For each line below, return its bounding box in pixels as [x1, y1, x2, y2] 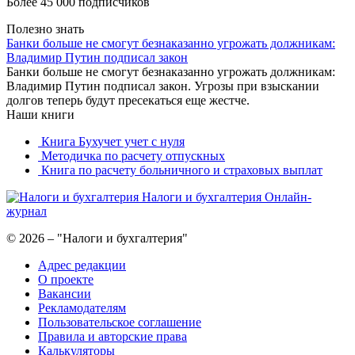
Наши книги [6, 107, 74, 121]
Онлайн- [265, 189, 311, 204]
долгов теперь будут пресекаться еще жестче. [6, 93, 250, 107]
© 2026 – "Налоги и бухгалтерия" [6, 231, 188, 245]
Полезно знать [6, 21, 84, 36]
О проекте [38, 272, 94, 286]
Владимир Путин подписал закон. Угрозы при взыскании [6, 78, 319, 93]
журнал [6, 204, 47, 218]
